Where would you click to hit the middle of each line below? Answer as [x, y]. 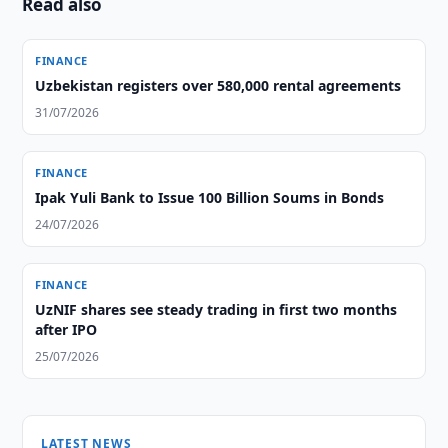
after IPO [66, 329]
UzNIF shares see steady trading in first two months [216, 309]
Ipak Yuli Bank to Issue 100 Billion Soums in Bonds [210, 197]
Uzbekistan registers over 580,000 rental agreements [218, 85]
